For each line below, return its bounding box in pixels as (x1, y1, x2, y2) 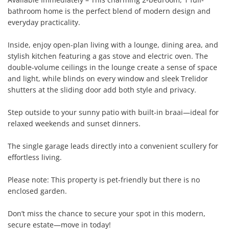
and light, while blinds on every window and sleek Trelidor (8, 74, 208, 83)
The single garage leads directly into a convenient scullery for (8, 141, 218, 151)
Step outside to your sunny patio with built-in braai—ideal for (8, 107, 219, 117)
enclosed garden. (8, 186, 67, 196)
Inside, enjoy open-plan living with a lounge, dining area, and (8, 40, 218, 50)
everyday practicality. (8, 17, 80, 27)
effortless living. (8, 152, 62, 162)
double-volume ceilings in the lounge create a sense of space (8, 62, 217, 72)
